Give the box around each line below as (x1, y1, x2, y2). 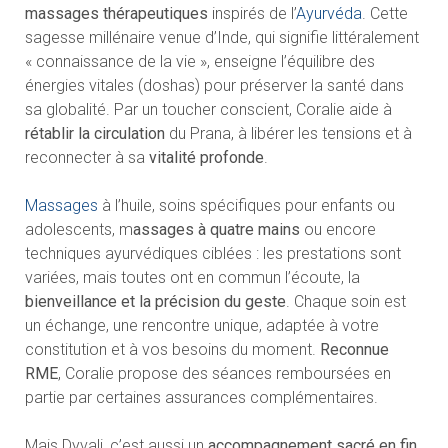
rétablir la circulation (24, 123, 169, 143)
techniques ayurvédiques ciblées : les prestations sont (24, 243, 401, 263)
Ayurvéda (295, 3, 362, 23)
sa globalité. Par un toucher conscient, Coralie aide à (24, 99, 392, 119)
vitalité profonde (144, 147, 264, 167)
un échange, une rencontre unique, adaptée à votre (24, 315, 379, 335)
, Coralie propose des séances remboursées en (57, 363, 391, 383)
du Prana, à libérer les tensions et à (168, 123, 412, 143)
